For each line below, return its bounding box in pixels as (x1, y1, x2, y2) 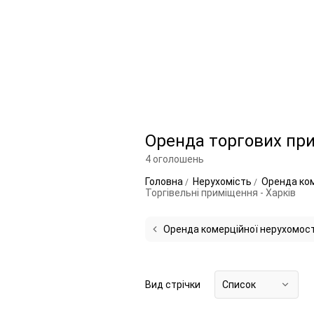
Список (222, 279, 256, 290)
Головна (145, 176, 185, 187)
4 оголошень (145, 153, 204, 165)
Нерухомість (193, 176, 254, 187)
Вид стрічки (145, 279, 200, 290)
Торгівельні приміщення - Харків (145, 187, 296, 198)
